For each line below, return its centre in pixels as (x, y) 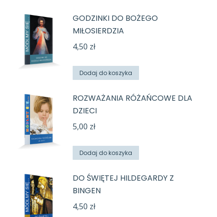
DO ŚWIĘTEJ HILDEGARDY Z (123, 178)
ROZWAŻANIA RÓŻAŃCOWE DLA (132, 98)
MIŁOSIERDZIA (98, 31)
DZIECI (85, 111)
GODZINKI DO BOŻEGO (115, 18)
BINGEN (87, 191)
